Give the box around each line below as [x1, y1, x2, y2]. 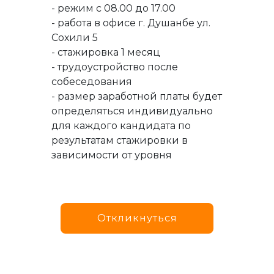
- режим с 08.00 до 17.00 [51, 2, 176, 14]
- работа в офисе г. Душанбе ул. [51, 17, 211, 29]
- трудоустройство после [51, 61, 179, 73]
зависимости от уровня [51, 149, 172, 161]
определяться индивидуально [51, 105, 213, 117]
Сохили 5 [51, 32, 98, 43]
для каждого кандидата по [51, 120, 191, 131]
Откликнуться [97, 212, 177, 224]
